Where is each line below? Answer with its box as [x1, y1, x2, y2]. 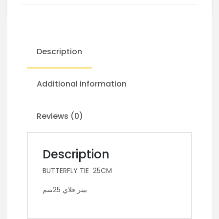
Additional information [37, 78, 127, 90]
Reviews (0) [37, 110, 83, 122]
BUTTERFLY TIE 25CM [43, 166, 112, 176]
